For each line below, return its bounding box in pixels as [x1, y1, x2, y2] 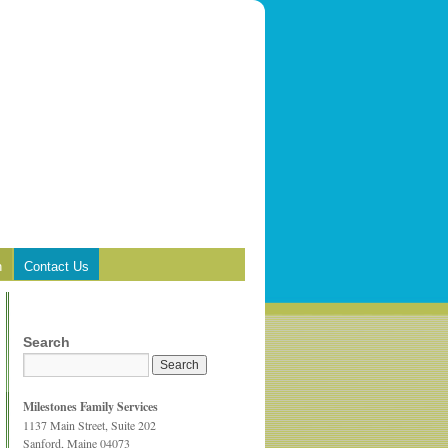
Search [23, 334, 70, 350]
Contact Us [24, 259, 89, 274]
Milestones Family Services [23, 398, 158, 415]
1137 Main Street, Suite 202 [23, 417, 156, 433]
